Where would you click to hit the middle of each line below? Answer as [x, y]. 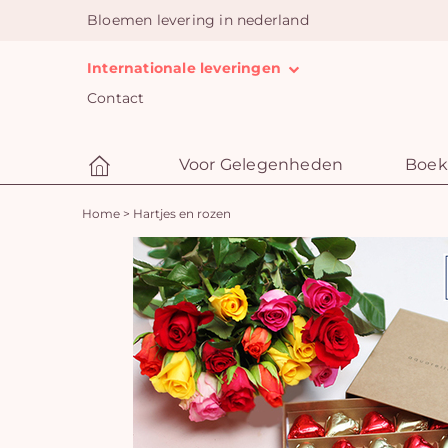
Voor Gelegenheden [261, 164]
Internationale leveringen [186, 68]
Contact [116, 98]
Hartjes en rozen [182, 213]
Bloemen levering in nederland [198, 20]
